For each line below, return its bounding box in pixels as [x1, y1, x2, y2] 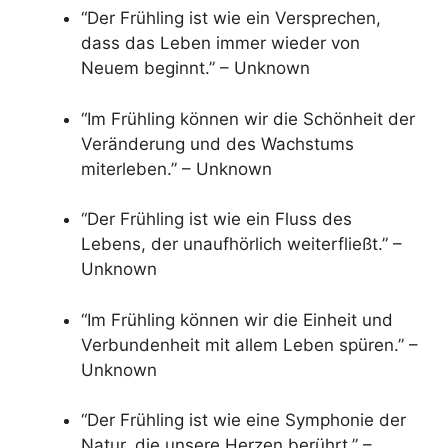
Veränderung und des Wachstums [81, 133, 354, 154]
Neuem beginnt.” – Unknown [81, 58, 310, 79]
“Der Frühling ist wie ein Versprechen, [81, 8, 381, 29]
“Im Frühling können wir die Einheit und [81, 309, 393, 330]
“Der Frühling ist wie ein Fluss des [81, 209, 352, 230]
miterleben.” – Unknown [81, 158, 272, 179]
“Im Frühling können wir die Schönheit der [81, 108, 415, 129]
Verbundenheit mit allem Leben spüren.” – [81, 334, 418, 355]
